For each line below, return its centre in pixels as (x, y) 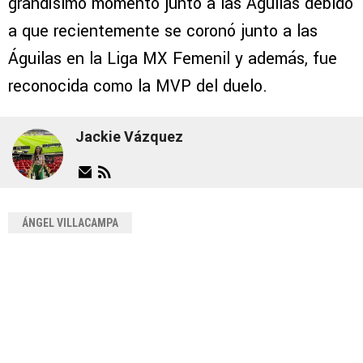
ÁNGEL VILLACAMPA (70, 222)
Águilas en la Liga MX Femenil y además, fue (173, 58)
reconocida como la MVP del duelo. (138, 86)
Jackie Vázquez (129, 137)
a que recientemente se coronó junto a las (163, 31)
